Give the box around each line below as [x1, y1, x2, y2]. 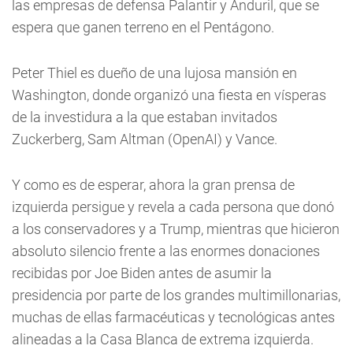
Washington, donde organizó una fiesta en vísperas [12, 86, 326, 103]
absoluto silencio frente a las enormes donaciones [12, 242, 320, 259]
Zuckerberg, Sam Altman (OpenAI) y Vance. [12, 130, 277, 147]
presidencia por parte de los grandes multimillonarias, [12, 286, 340, 303]
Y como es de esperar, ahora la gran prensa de [12, 176, 295, 193]
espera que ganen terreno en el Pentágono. [12, 18, 274, 35]
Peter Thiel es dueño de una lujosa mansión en [12, 64, 297, 81]
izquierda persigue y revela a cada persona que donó [12, 198, 334, 215]
